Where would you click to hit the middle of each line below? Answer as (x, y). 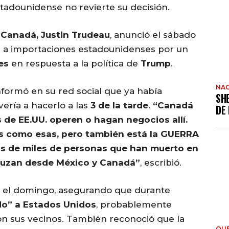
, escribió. (161, 163)
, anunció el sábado (153, 35)
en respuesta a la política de (75, 64)
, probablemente (134, 205)
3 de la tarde (119, 106)
